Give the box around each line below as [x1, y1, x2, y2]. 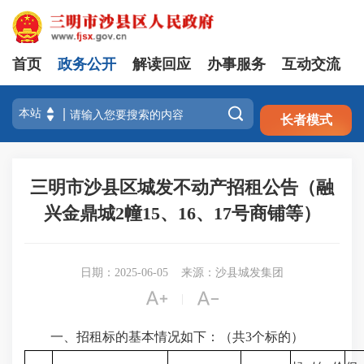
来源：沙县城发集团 [181, 266, 284, 279]
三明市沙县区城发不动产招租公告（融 [30, 177, 334, 197]
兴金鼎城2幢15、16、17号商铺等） [43, 203, 321, 223]
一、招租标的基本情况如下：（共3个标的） [24, 330, 304, 344]
